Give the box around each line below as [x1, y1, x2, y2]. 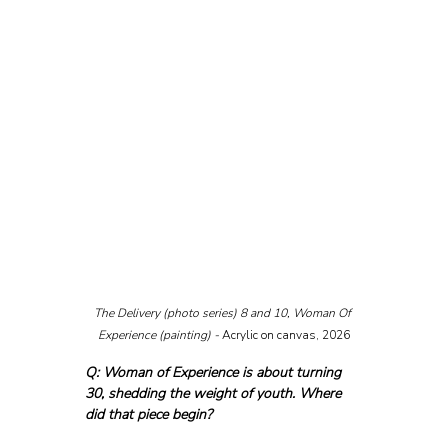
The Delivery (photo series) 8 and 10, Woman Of [94, 304, 354, 321]
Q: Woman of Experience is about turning [84, 362, 345, 382]
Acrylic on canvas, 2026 [222, 326, 350, 343]
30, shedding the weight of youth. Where [84, 383, 345, 403]
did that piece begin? [84, 404, 212, 424]
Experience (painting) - [98, 326, 222, 343]
